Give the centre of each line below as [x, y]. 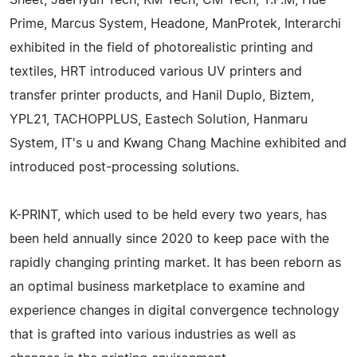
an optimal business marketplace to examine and [157, 286]
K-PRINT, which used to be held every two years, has [168, 215]
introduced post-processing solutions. [124, 167]
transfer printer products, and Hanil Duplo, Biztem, [162, 95]
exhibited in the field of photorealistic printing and [161, 47]
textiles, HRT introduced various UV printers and [156, 71]
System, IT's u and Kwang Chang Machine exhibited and [178, 143]
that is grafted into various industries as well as [153, 334]
